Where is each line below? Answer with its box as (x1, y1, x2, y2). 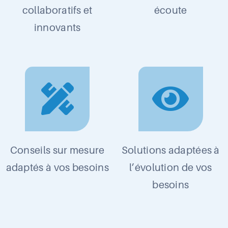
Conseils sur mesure (10, 145, 105, 156)
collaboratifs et (22, 5, 93, 16)
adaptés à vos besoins (6, 162, 109, 174)
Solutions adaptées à (121, 145, 220, 156)
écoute (154, 5, 187, 16)
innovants (34, 22, 81, 34)
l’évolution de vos (129, 162, 212, 174)
